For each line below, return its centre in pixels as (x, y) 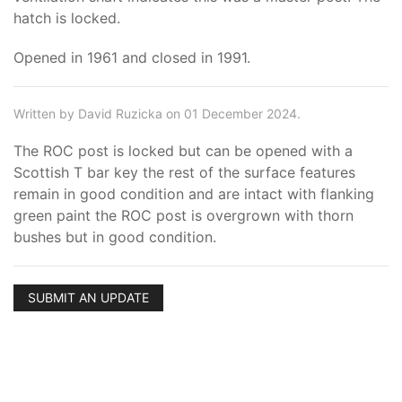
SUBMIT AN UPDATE (88, 297)
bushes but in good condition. (115, 237)
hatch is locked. (67, 18)
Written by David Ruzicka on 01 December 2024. (157, 114)
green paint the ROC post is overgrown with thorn (184, 215)
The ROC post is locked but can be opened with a (183, 151)
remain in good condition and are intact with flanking (194, 194)
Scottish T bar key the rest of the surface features (184, 172)
